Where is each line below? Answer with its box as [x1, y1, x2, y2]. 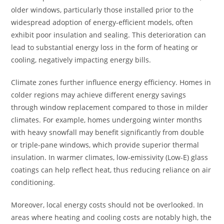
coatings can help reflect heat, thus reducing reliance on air [11, 164, 211, 174]
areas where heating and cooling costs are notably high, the [11, 212, 212, 222]
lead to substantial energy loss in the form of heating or [11, 42, 198, 52]
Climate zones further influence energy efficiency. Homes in [11, 77, 211, 87]
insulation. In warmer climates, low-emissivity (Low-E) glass [11, 152, 208, 162]
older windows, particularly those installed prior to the [11, 4, 194, 14]
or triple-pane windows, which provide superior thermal [11, 139, 199, 149]
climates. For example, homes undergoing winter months [11, 114, 202, 124]
